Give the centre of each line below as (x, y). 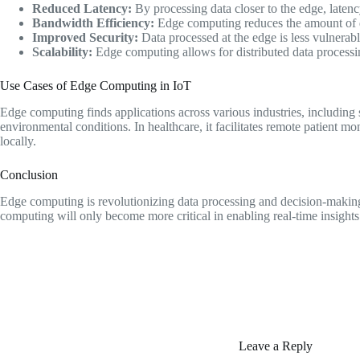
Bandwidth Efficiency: (93, 23)
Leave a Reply (276, 346)
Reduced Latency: (82, 9)
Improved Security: (85, 38)
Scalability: (62, 52)
